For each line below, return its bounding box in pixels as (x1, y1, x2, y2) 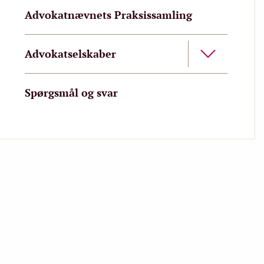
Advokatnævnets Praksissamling (25, 8, 192, 22)
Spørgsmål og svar (25, 85, 118, 100)
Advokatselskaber (25, 47, 116, 61)
